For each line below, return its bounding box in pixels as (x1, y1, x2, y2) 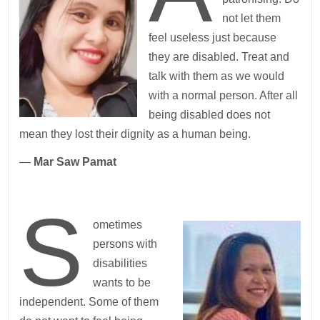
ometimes (92, 219, 142, 231)
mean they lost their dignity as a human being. (19, 128, 251, 141)
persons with (92, 238, 157, 251)
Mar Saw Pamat (34, 156, 117, 169)
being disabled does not (149, 109, 271, 121)
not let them (221, 12, 281, 25)
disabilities (92, 257, 147, 270)
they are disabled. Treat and (149, 51, 290, 64)
